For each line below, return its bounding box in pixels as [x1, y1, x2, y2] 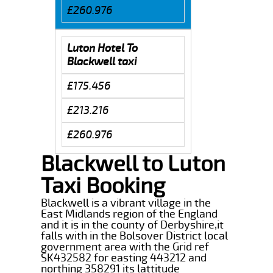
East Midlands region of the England [41, 207, 218, 221]
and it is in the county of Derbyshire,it [41, 218, 224, 232]
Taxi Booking [41, 172, 166, 200]
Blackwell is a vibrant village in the [41, 196, 211, 210]
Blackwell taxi [66, 54, 137, 68]
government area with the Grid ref [41, 239, 210, 253]
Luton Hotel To [66, 41, 138, 55]
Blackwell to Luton [41, 150, 226, 178]
